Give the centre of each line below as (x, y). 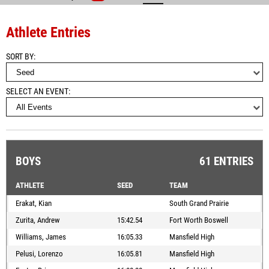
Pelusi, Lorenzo (39, 254)
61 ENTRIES (226, 162)
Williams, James (41, 237)
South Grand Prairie (199, 204)
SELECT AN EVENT (37, 92)
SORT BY (20, 57)
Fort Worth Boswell (199, 220)
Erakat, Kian (34, 204)
